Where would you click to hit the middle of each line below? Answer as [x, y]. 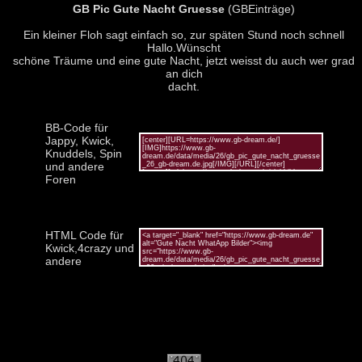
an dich [184, 73]
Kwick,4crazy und [89, 248]
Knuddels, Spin [83, 153]
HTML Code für [84, 235]
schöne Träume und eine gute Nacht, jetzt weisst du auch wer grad [184, 60]
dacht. [184, 86]
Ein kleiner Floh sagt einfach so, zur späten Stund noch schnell [184, 34]
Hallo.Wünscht [184, 47]
